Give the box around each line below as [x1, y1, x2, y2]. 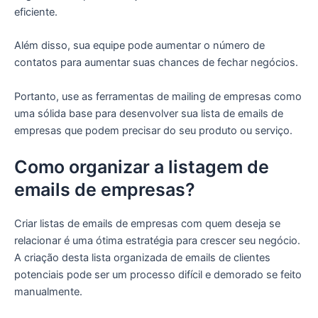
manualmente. [14, 285, 82, 299]
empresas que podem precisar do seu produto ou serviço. [14, 124, 292, 137]
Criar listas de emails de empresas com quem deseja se [14, 217, 280, 231]
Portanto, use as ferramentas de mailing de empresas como [14, 89, 302, 103]
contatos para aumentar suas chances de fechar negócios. [14, 56, 298, 70]
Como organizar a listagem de [14, 156, 269, 178]
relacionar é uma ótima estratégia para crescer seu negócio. [14, 234, 300, 248]
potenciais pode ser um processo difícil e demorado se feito [14, 268, 302, 282]
